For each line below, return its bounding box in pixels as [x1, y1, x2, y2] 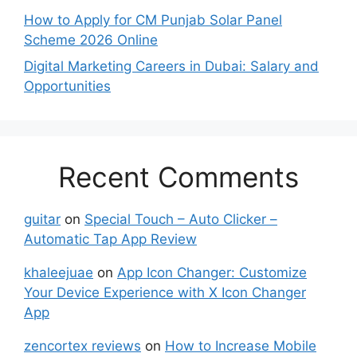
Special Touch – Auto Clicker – [84, 211, 277, 228]
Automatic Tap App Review [24, 231, 197, 248]
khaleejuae [24, 265, 93, 281]
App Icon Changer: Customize [117, 265, 307, 281]
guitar [24, 211, 61, 228]
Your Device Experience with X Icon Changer [24, 284, 306, 301]
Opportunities [24, 78, 111, 95]
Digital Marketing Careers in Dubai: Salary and [24, 58, 319, 75]
